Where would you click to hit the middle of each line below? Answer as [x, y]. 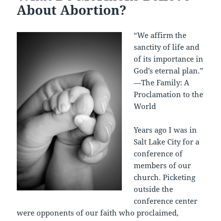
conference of [158, 154]
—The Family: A [162, 83]
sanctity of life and [167, 47]
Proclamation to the [169, 94]
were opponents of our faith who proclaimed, [98, 213]
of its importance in [169, 59]
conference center [166, 201]
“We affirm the [160, 35]
